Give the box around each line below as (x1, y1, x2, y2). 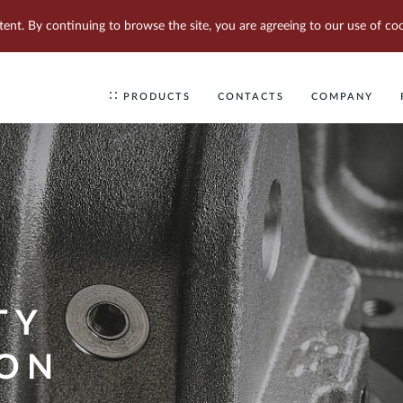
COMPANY (311, 92, 373, 102)
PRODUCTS (123, 92, 191, 102)
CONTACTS (218, 92, 284, 102)
